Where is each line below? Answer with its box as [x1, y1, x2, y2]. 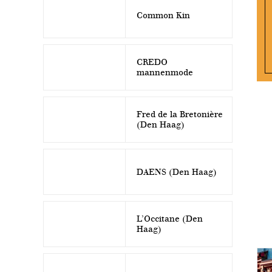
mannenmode [137, 67, 193, 78]
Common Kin [137, 10, 190, 21]
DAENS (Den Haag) [137, 166, 217, 177]
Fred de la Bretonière [137, 109, 223, 120]
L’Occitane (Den [137, 214, 203, 224]
